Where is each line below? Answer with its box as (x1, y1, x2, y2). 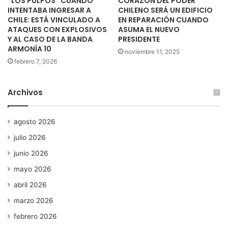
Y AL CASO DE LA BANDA (8, 34, 93, 45)
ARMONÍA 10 (8, 44, 51, 54)
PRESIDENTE (118, 34, 160, 45)
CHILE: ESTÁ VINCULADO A (8, 15, 100, 25)
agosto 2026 (14, 118, 55, 126)
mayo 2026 (14, 165, 51, 174)
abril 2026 (14, 181, 47, 189)
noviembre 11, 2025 (125, 48, 180, 56)
